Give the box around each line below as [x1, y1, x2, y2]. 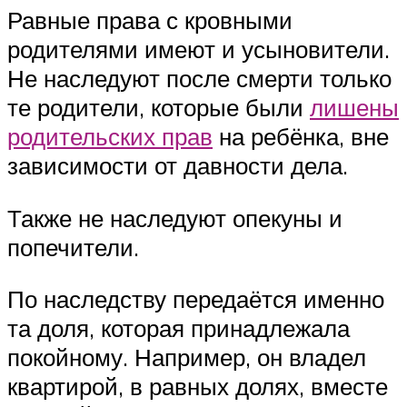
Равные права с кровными [7, 5, 293, 35]
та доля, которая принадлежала [7, 313, 350, 343]
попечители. [7, 232, 139, 262]
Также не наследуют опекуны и [7, 203, 342, 233]
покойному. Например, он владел [7, 342, 366, 372]
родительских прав [7, 121, 213, 151]
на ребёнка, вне [213, 121, 389, 151]
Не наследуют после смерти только [7, 63, 392, 93]
